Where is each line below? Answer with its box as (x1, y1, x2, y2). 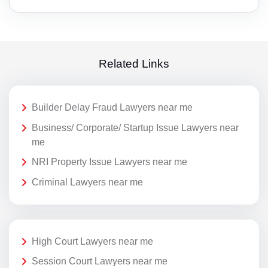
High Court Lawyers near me (32, 236, 153, 246)
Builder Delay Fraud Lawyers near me (32, 102, 193, 112)
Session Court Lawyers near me (32, 256, 167, 267)
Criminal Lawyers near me (32, 176, 143, 187)
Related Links (99, 57, 169, 70)
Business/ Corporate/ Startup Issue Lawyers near (32, 122, 239, 133)
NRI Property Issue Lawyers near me (32, 157, 187, 167)
